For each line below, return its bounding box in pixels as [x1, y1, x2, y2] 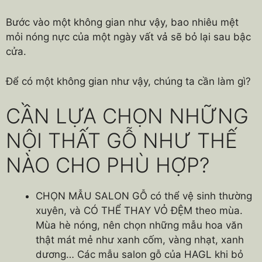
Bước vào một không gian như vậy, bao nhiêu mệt [6, 16, 239, 28]
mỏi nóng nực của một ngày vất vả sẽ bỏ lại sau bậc [6, 31, 251, 43]
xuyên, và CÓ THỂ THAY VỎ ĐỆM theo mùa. [36, 205, 243, 216]
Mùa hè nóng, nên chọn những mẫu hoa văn [36, 219, 243, 231]
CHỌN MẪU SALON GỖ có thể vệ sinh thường [36, 190, 252, 202]
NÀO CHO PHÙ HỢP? [6, 153, 209, 177]
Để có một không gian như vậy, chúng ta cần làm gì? [6, 75, 251, 87]
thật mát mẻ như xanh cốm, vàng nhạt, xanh [36, 234, 244, 246]
